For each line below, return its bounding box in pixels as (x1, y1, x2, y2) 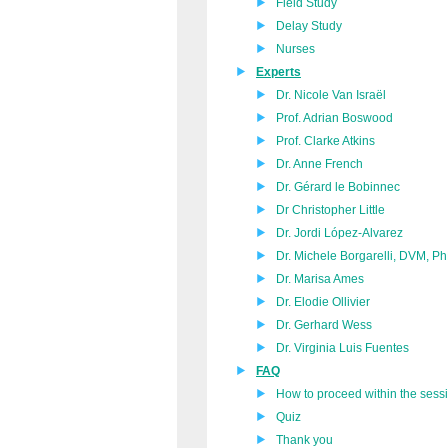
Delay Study (276, 19, 342, 33)
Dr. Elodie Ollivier (276, 295, 370, 309)
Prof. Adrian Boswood (276, 111, 393, 125)
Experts (256, 65, 301, 79)
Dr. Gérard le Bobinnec (276, 180, 400, 194)
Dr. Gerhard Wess (276, 318, 372, 332)
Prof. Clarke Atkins (276, 134, 375, 148)
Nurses (276, 42, 315, 56)
